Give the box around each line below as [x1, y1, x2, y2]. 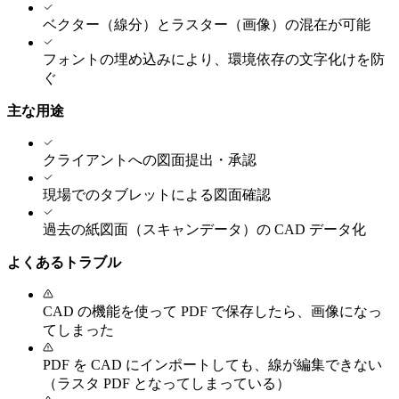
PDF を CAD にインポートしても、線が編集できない [43, 356, 382, 372]
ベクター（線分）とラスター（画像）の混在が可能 [43, 16, 370, 32]
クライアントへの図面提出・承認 [43, 151, 256, 167]
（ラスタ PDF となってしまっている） [43, 375, 290, 391]
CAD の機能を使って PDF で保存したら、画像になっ [43, 303, 382, 319]
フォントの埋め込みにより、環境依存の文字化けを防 [43, 51, 385, 67]
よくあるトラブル [7, 254, 121, 270]
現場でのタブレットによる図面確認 [43, 186, 271, 202]
